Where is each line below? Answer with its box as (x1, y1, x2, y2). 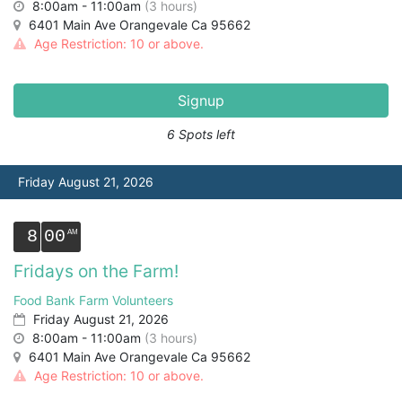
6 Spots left (167, 127, 235, 142)
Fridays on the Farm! (13, 260, 179, 282)
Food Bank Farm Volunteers (13, 293, 173, 308)
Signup (178, 92, 224, 109)
